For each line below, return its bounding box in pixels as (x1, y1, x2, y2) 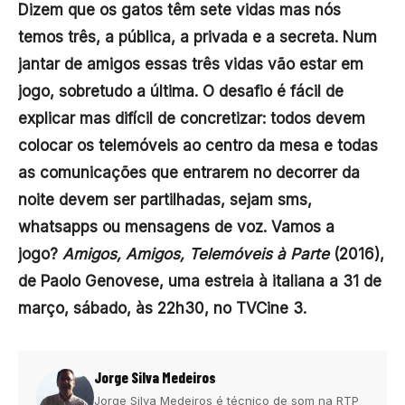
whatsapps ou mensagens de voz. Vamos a (18, 217, 334, 236)
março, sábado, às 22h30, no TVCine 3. (18, 298, 306, 317)
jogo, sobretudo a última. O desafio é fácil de (18, 81, 344, 100)
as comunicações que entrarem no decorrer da (18, 163, 360, 182)
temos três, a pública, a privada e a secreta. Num (18, 27, 377, 46)
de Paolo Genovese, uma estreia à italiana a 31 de (18, 271, 381, 290)
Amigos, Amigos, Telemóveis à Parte (62, 244, 329, 263)
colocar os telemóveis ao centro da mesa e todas (18, 136, 378, 155)
